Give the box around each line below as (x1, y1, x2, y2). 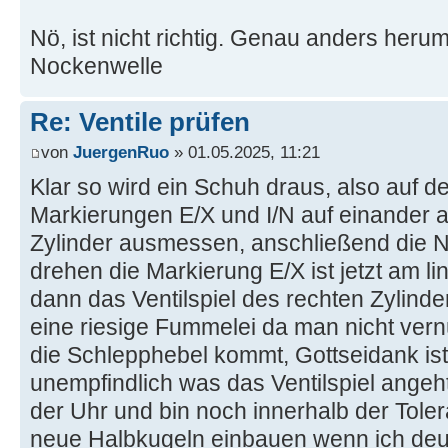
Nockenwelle (30, 53, 163, 80)
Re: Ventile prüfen (30, 107, 250, 138)
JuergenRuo (73, 141, 169, 162)
